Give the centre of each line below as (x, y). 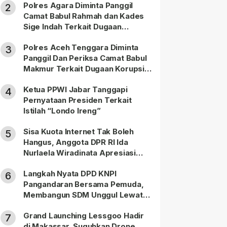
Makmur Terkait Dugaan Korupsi (84, 69)
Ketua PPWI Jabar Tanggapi (75, 89)
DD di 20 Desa (50, 79)
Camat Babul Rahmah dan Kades (84, 16)
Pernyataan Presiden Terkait (78, 100)
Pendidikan (44, 205)
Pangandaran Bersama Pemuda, (84, 184)
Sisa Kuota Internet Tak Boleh (79, 131)
